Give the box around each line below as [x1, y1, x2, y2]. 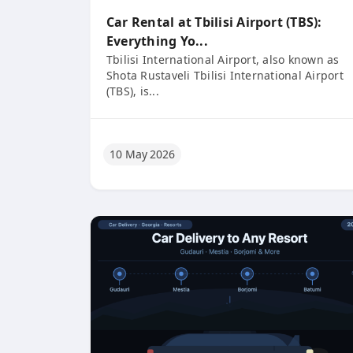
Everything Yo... [106, 32, 208, 50]
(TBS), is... [106, 84, 159, 98]
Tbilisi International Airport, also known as [106, 52, 340, 67]
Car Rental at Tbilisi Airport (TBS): [106, 13, 322, 31]
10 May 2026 [110, 146, 176, 162]
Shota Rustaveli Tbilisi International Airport [106, 68, 344, 83]
